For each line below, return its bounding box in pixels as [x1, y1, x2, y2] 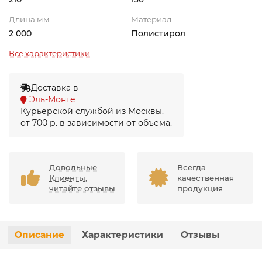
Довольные [49, 162, 97, 172]
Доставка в [30, 82, 78, 93]
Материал [131, 14, 171, 24]
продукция [177, 183, 223, 193]
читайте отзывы [49, 183, 115, 193]
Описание [15, 229, 64, 240]
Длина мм [9, 14, 50, 24]
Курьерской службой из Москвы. [20, 105, 164, 116]
